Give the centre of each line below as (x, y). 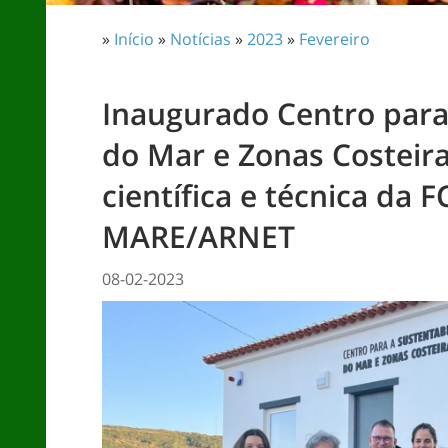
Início (134, 39)
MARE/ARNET (198, 236)
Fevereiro (334, 39)
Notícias (200, 39)
